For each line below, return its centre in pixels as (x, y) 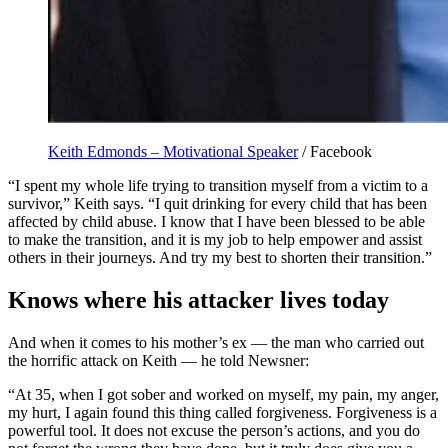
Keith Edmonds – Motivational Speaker (173, 152)
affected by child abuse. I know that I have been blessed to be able (216, 222)
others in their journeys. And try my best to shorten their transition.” (220, 258)
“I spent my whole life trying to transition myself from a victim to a (218, 186)
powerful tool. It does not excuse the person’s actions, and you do (214, 431)
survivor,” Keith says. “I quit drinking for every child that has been (217, 204)
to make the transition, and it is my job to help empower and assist (215, 240)
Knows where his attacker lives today (198, 300)
